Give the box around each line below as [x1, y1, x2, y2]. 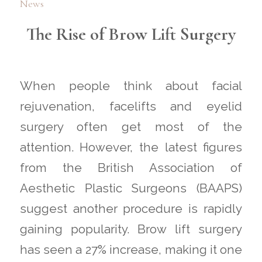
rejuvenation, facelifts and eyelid [19, 99, 243, 114]
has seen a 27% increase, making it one [19, 243, 243, 257]
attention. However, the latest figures [19, 140, 243, 155]
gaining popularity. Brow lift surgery [19, 222, 243, 237]
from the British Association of [19, 161, 243, 175]
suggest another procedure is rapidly [19, 202, 243, 216]
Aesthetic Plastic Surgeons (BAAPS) [19, 181, 243, 196]
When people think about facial [19, 79, 243, 94]
